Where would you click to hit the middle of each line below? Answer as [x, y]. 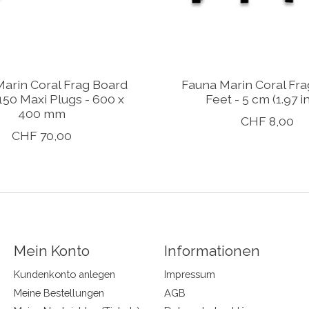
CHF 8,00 [267, 121]
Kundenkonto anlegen [64, 275]
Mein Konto [51, 251]
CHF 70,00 [42, 136]
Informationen [212, 251]
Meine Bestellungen [59, 292]
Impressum [189, 275]
